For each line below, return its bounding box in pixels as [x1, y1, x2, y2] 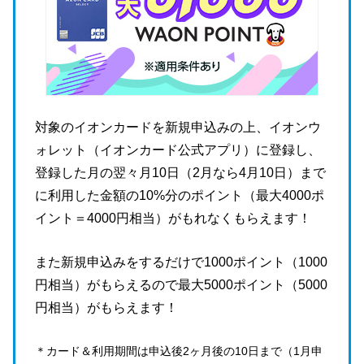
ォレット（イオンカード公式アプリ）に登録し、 [35, 143, 321, 158]
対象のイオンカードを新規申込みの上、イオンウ [35, 120, 321, 135]
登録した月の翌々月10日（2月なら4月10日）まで [35, 166, 326, 180]
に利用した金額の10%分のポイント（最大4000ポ [35, 188, 324, 203]
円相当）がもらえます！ [35, 300, 178, 314]
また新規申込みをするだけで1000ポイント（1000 [35, 254, 327, 269]
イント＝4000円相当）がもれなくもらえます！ [35, 211, 311, 226]
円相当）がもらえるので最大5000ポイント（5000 [35, 277, 327, 292]
